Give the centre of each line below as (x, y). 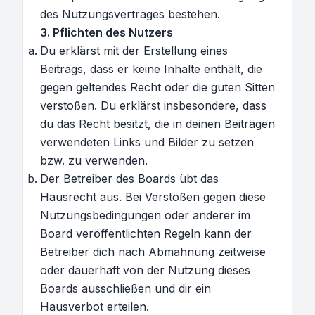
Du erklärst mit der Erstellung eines (134, 51)
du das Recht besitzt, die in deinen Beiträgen (157, 124)
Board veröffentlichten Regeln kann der (146, 233)
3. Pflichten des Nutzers (107, 32)
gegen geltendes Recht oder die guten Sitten (157, 87)
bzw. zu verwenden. (94, 160)
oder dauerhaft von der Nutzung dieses (145, 270)
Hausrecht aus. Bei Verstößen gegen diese (153, 197)
